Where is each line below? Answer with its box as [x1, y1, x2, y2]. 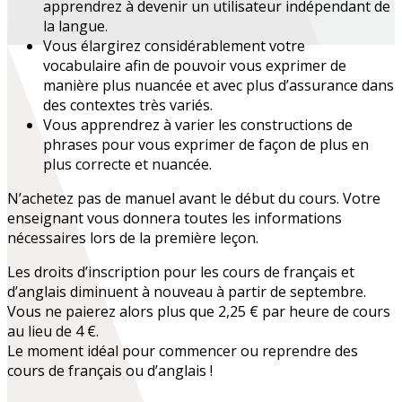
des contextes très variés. [43, 95, 213, 116]
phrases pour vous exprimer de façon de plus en [43, 135, 369, 155]
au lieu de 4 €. [7, 321, 99, 342]
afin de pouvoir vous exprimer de [125, 56, 346, 76]
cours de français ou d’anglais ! [7, 361, 213, 381]
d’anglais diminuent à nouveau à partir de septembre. [7, 282, 366, 302]
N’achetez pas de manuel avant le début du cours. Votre [7, 188, 380, 209]
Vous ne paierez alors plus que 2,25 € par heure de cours [7, 301, 390, 322]
